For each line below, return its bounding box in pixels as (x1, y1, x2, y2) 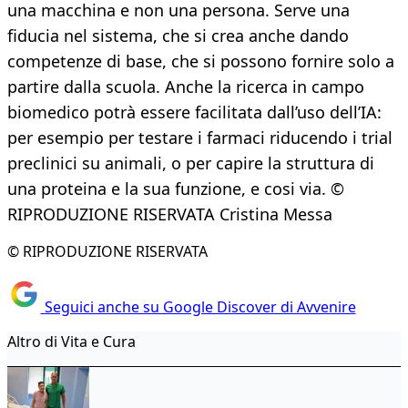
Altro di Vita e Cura (7, 331, 136, 352)
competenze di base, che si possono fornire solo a (7, 50, 394, 73)
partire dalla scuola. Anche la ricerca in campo (7, 76, 364, 98)
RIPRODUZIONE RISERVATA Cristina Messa (7, 203, 332, 226)
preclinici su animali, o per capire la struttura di (7, 152, 374, 175)
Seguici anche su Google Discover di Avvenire (40, 296, 356, 317)
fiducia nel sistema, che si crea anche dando (7, 25, 349, 47)
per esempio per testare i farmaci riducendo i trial (7, 127, 393, 149)
